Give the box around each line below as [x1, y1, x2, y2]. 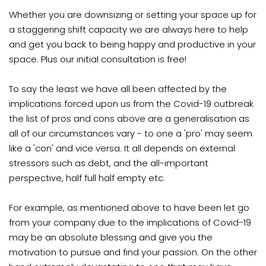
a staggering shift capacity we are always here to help [9, 23, 248, 36]
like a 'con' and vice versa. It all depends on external [9, 142, 235, 155]
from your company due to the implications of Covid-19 [9, 216, 251, 229]
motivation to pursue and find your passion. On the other [9, 246, 257, 259]
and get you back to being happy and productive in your [9, 38, 256, 51]
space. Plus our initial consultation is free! [9, 53, 186, 66]
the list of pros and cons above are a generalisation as [9, 112, 249, 125]
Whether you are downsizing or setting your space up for [9, 8, 256, 21]
